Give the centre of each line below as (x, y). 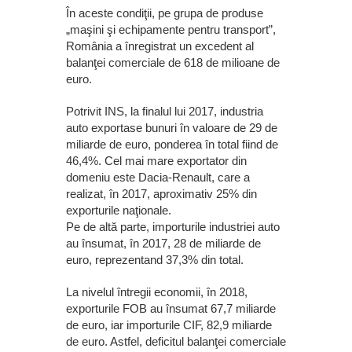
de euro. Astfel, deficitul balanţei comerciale (176, 342)
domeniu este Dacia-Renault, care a (158, 178)
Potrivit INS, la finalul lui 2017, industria (165, 112)
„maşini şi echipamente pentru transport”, (171, 30)
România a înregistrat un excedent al (160, 46)
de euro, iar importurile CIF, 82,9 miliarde (169, 325)
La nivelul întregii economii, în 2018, (157, 292)
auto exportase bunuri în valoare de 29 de (172, 128)
